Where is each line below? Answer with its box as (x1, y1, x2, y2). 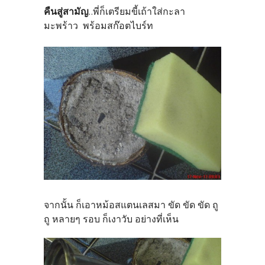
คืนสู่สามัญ (44, 5, 89, 17)
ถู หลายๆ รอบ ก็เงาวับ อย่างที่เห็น (44, 213, 179, 225)
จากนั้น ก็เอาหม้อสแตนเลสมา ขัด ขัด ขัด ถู (44, 199, 218, 211)
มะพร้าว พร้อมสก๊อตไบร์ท (44, 20, 153, 31)
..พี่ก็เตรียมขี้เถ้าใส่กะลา (89, 5, 185, 17)
